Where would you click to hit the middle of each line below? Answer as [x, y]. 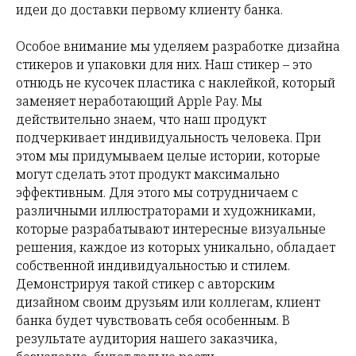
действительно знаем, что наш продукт [141, 120]
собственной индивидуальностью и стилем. [153, 266]
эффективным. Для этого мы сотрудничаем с [157, 193]
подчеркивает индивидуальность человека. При [168, 138]
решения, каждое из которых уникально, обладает [176, 248]
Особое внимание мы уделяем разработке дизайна [178, 46]
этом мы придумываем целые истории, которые [168, 156]
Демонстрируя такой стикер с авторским [145, 284]
